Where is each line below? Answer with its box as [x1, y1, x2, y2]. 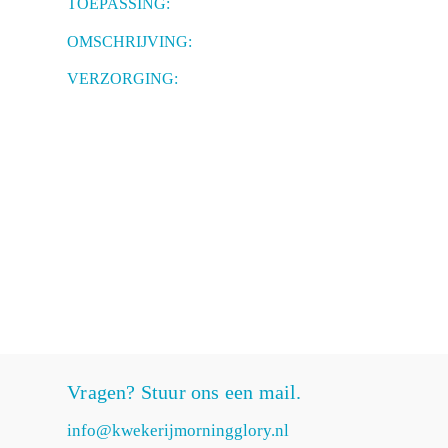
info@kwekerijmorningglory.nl [67, 421, 290, 441]
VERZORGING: [67, 69, 179, 87]
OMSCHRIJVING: [67, 32, 193, 50]
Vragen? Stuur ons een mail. [67, 380, 302, 403]
